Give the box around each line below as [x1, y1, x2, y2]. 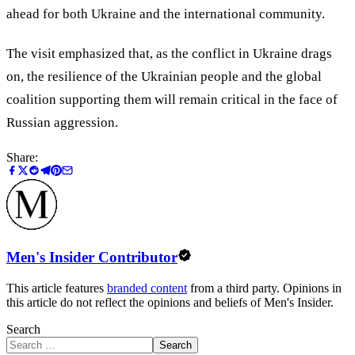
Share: [6, 151, 38, 165]
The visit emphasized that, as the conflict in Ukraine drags [6, 46, 332, 62]
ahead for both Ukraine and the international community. [6, 6, 325, 21]
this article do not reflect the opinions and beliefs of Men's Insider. [6, 295, 334, 309]
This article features [6, 281, 107, 295]
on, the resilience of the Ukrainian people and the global [6, 69, 322, 85]
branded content [107, 281, 187, 295]
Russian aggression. [6, 115, 118, 131]
